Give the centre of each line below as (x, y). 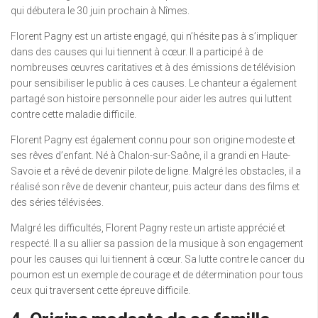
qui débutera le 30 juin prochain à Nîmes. (100, 11)
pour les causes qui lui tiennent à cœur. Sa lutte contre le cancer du (158, 259)
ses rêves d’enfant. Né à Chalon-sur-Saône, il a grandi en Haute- (150, 155)
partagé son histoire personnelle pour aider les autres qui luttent (151, 99)
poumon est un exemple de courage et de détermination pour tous (157, 275)
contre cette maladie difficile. (73, 114)
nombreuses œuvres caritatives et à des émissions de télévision (153, 67)
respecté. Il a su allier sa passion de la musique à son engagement (157, 243)
